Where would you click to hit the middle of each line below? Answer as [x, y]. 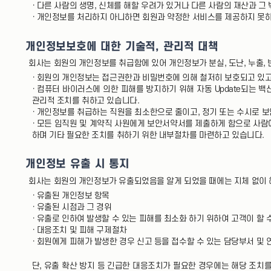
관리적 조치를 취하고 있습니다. [86, 101]
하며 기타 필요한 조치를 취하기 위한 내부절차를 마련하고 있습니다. [148, 135]
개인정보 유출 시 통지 [77, 164]
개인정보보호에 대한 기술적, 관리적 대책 [122, 46]
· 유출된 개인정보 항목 [71, 195]
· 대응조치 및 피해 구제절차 [79, 230]
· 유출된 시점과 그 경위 [72, 207]
